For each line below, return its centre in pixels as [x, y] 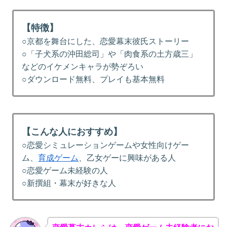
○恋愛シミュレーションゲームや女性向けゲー [106, 145]
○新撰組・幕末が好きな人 [69, 183]
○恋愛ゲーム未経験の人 [65, 170]
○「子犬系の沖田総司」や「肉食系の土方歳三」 [110, 54]
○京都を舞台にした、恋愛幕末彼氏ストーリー [106, 42]
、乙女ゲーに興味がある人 [127, 158]
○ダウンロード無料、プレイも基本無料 [93, 80]
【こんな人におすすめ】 [72, 131]
